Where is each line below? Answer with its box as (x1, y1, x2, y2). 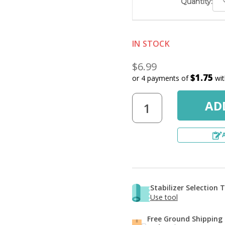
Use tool (150, 192, 178, 202)
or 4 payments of (132, 73, 190, 83)
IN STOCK (132, 38, 170, 50)
